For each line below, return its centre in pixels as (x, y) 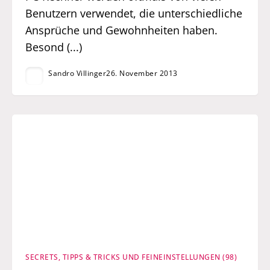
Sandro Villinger (77, 73)
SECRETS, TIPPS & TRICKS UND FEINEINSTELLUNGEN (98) (131, 257)
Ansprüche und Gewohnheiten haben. (122, 30)
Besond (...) (54, 47)
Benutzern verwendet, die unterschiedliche (134, 13)
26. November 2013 (142, 73)
